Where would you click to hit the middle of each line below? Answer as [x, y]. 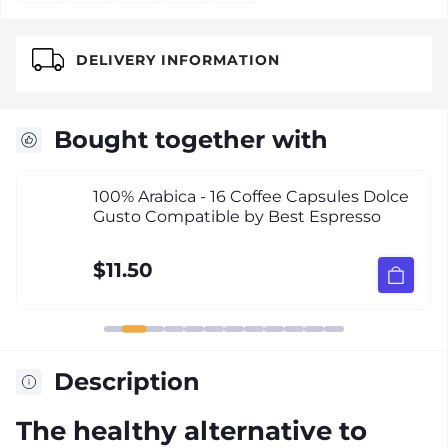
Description [127, 381]
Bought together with [191, 139]
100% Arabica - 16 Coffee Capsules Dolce [251, 196]
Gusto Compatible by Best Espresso [237, 216]
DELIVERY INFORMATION [178, 59]
